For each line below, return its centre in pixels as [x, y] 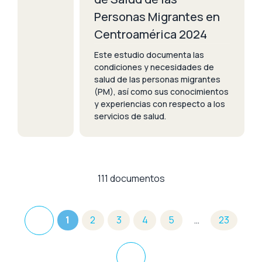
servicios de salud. [130, 116]
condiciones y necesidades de [154, 67]
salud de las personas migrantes [157, 79]
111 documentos [131, 178]
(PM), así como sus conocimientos [161, 91]
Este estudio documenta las [149, 54]
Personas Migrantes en [157, 16]
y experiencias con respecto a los [160, 104]
